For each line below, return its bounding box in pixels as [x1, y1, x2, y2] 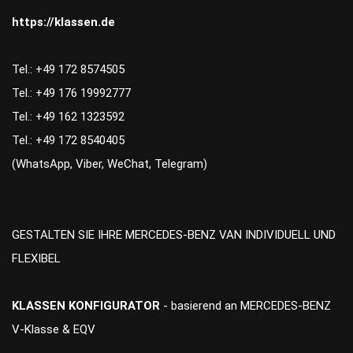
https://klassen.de [12, 15, 115, 30]
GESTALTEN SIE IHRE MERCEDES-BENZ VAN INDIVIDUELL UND [12, 228, 336, 243]
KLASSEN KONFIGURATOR [12, 299, 163, 314]
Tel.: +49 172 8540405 [12, 133, 124, 148]
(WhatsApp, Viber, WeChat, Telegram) [12, 157, 207, 172]
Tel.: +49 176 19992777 [12, 86, 131, 101]
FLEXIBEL [12, 251, 61, 266]
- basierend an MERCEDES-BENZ [163, 299, 331, 314]
